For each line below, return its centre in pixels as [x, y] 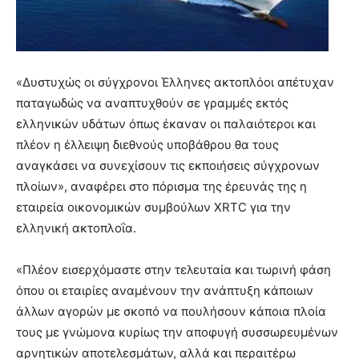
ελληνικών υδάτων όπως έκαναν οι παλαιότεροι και [166, 124]
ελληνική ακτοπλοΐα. [76, 228]
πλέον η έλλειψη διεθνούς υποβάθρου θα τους [147, 145]
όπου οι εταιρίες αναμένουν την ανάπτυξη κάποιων [165, 290]
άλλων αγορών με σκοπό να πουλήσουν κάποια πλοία [171, 311]
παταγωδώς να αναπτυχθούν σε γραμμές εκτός [152, 103]
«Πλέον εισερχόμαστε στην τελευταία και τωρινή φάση [173, 270]
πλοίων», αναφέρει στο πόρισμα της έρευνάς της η [161, 186]
